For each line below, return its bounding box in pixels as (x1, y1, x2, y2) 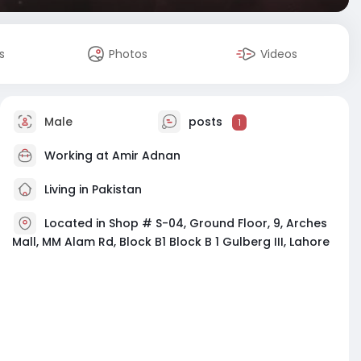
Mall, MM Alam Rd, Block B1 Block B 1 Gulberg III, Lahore (12, 234, 330, 250)
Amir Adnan (112, 147, 180, 164)
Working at (44, 147, 112, 164)
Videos (260, 46, 298, 62)
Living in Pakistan (41, 180, 142, 197)
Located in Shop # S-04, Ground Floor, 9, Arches (44, 214, 327, 231)
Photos (109, 46, 148, 62)
